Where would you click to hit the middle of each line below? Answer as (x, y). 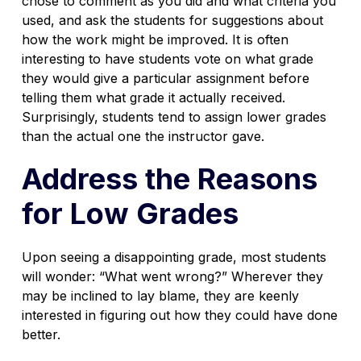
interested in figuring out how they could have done (179, 315)
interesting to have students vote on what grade (167, 58)
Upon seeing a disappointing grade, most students (174, 257)
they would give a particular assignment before (165, 78)
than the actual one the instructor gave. (143, 136)
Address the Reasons (169, 178)
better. (41, 334)
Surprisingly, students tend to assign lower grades (174, 116)
